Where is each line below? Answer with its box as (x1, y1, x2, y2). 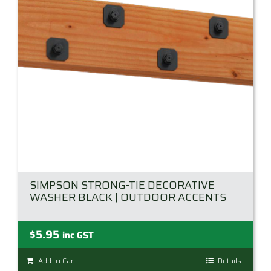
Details (218, 255, 241, 267)
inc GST (62, 228, 94, 243)
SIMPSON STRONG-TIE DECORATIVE (30, 177, 215, 194)
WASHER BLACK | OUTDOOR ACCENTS (30, 189, 226, 206)
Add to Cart (38, 255, 76, 267)
